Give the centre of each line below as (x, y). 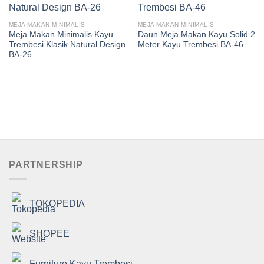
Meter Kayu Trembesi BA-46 (190, 45)
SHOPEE (49, 233)
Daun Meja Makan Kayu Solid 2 (196, 35)
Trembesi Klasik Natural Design (67, 45)
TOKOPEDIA (57, 203)
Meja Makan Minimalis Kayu (61, 35)
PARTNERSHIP (46, 164)
